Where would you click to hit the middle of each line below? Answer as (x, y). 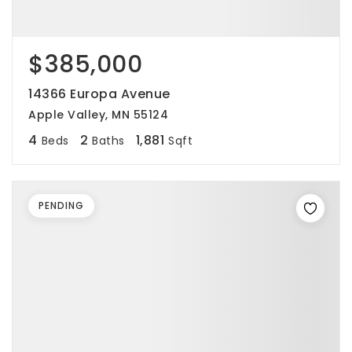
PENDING (61, 205)
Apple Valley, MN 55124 (98, 115)
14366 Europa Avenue (99, 94)
